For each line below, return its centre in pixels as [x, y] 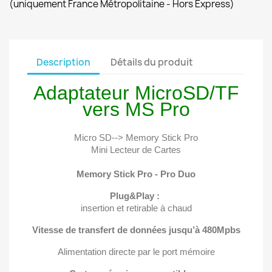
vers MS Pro [136, 109]
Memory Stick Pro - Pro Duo [136, 174]
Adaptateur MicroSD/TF [136, 93]
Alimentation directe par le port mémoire [136, 252]
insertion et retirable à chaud [136, 208]
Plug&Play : [136, 196]
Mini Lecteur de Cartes [136, 150]
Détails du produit [152, 62]
